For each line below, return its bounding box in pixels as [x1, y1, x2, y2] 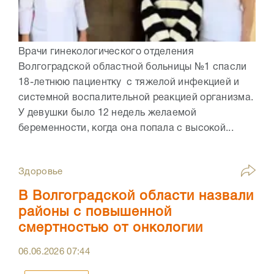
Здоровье [18, 167, 63, 176]
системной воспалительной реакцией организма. [18, 93, 254, 102]
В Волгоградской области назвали [18, 190, 254, 202]
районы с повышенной [18, 206, 172, 218]
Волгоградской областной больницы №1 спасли [18, 62, 247, 72]
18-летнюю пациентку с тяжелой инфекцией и [18, 78, 240, 87]
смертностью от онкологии [18, 221, 203, 234]
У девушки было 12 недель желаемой [18, 108, 196, 117]
